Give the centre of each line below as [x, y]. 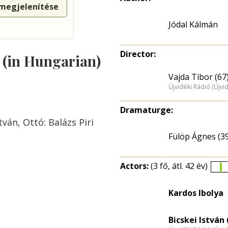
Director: [138, 54]
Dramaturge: [147, 110]
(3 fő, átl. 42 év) [179, 166]
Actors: [135, 166]
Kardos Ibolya [196, 193]
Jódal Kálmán [193, 24]
